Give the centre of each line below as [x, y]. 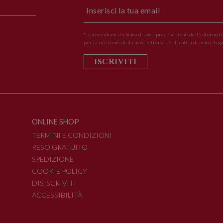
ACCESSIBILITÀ [57, 195]
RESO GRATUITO [60, 147]
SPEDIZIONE [53, 159]
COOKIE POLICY [59, 171]
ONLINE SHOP [56, 122]
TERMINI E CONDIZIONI [72, 135]
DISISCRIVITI [54, 183]
